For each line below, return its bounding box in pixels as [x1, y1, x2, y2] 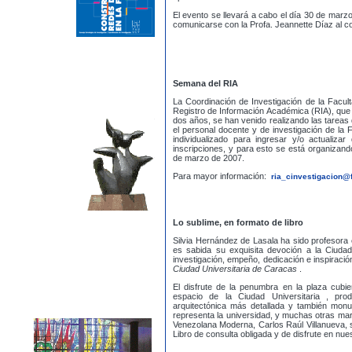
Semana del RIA [173, 79, 238, 88]
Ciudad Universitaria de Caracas [173, 264, 299, 273]
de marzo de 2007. [173, 153, 244, 163]
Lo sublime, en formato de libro [173, 218, 303, 227]
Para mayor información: [173, 171, 269, 181]
